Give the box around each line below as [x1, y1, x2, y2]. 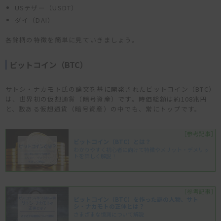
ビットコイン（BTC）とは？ [74, 137, 157, 146]
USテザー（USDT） [14, 2, 78, 12]
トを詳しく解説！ [74, 151, 117, 160]
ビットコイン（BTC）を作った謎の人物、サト [74, 194, 199, 203]
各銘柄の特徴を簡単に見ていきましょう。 [5, 35, 139, 44]
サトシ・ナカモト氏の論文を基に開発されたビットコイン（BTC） [5, 84, 216, 94]
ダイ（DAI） [14, 15, 55, 25]
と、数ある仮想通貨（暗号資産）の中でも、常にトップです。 [5, 104, 202, 113]
